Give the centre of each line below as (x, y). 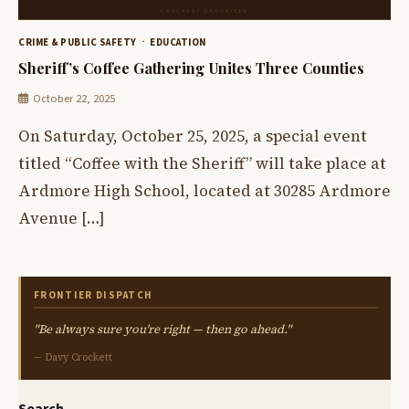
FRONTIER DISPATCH (94, 296)
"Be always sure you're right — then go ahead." (163, 330)
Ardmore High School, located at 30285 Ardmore (204, 190)
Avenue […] (62, 218)
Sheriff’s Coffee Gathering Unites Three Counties (191, 68)
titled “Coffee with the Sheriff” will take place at (202, 163)
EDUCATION (178, 43)
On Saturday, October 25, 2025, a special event (193, 136)
